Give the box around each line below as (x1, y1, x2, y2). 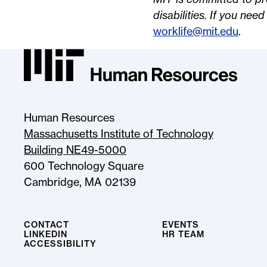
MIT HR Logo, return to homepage (23, 82, 194, 96)
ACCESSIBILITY (24, 238, 97, 249)
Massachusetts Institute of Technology (24, 127, 213, 141)
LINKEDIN (24, 229, 67, 240)
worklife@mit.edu (153, 24, 239, 38)
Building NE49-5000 (24, 143, 126, 157)
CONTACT (24, 219, 69, 230)
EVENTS (162, 219, 199, 230)
